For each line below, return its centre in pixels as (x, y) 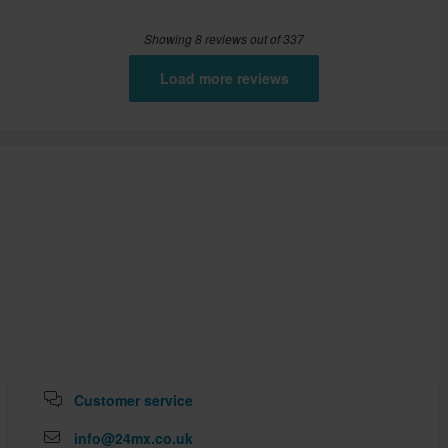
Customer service (133, 400)
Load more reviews (224, 78)
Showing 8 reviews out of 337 (224, 39)
